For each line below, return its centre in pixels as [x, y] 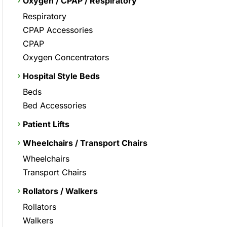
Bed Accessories [54, 105]
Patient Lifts [46, 124]
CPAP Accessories [58, 30]
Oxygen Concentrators [66, 57]
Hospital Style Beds [61, 76]
